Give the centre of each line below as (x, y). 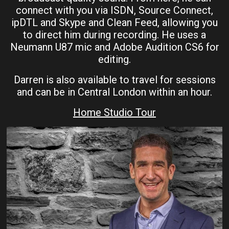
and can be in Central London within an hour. (114, 92)
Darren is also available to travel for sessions (114, 79)
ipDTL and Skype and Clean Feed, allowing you (114, 22)
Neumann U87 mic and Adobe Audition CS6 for (114, 47)
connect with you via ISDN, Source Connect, (114, 10)
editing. (114, 59)
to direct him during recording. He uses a (114, 35)
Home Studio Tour (114, 112)
